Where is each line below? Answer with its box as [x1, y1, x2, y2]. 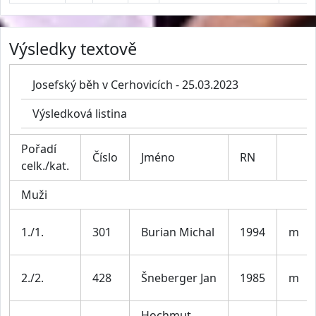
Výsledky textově [9, 37, 137, 60]
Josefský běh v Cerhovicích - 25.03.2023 [32, 76, 238, 92]
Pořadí [21, 140, 56, 157]
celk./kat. [21, 157, 69, 174]
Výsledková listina [32, 105, 127, 121]
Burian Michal [141, 224, 214, 240]
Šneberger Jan [141, 269, 217, 286]
